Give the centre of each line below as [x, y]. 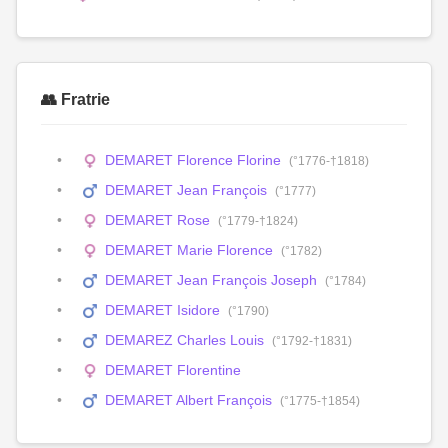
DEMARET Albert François [189, 400]
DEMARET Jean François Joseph [211, 280]
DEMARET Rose [158, 220]
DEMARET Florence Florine [193, 160]
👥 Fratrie [75, 99]
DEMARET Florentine [173, 370]
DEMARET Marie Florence [189, 250]
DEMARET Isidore [163, 310]
